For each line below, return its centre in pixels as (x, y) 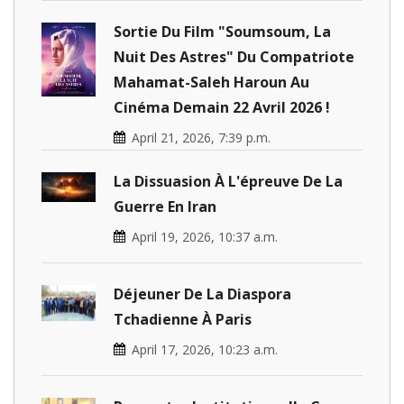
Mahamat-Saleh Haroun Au (211, 82)
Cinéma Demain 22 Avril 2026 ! (222, 107)
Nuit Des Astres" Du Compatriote (234, 56)
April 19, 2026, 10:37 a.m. (205, 236)
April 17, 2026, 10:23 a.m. (205, 349)
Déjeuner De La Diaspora (202, 294)
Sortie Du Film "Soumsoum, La (222, 31)
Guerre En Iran (165, 206)
